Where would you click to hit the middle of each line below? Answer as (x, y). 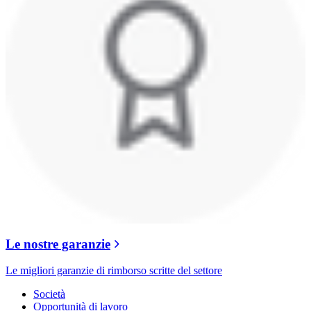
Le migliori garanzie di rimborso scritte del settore (114, 271)
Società (49, 294)
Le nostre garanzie (58, 244)
